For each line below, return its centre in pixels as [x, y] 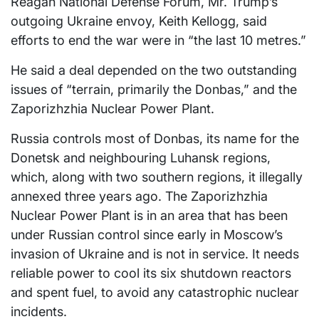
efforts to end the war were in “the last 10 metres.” [158, 41]
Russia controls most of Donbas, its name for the [155, 139]
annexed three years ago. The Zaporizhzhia [139, 197]
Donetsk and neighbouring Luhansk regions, [141, 158]
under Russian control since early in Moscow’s [147, 235]
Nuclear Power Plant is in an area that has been [149, 216]
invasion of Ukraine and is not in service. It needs [155, 254]
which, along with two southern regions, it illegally [157, 177]
